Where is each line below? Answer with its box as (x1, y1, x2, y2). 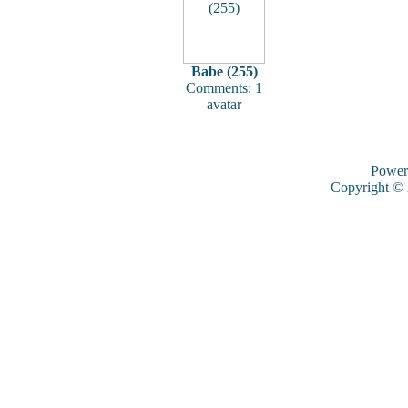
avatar (207, 97, 241, 112)
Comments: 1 (186, 80, 262, 96)
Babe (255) (190, 64, 258, 79)
